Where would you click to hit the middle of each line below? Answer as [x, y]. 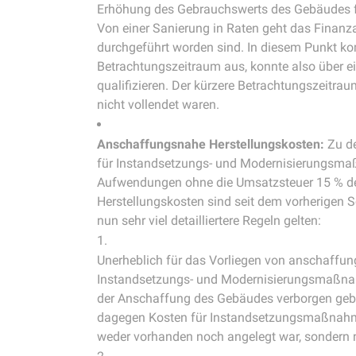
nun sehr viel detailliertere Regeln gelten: [209, 221]
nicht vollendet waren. [158, 104]
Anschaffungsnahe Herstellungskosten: [211, 144]
